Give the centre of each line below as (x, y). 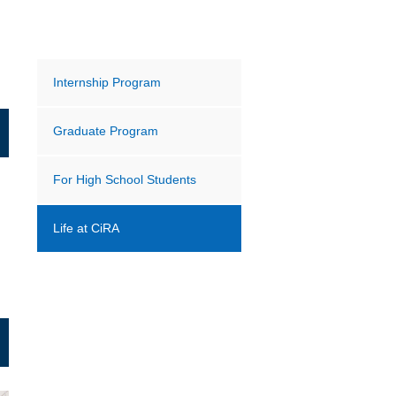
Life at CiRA (87, 228)
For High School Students (125, 179)
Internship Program (107, 82)
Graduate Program (106, 130)
